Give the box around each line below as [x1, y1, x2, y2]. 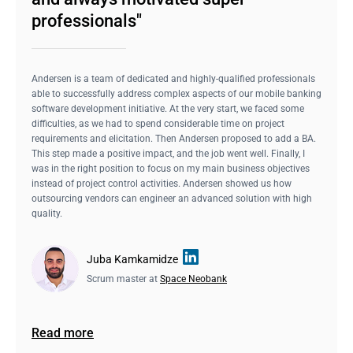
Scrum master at [87, 273, 160, 284]
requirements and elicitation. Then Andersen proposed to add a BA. [32, 133, 316, 144]
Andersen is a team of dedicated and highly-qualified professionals [32, 73, 315, 84]
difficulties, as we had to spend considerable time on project [32, 118, 284, 129]
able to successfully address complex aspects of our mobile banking [32, 88, 321, 99]
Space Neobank [160, 273, 227, 284]
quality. [32, 208, 62, 219]
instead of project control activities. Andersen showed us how [32, 178, 292, 189]
